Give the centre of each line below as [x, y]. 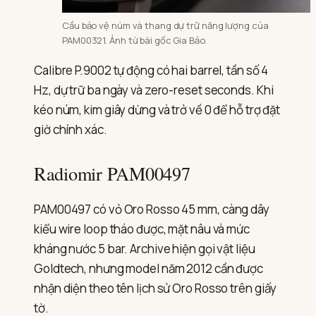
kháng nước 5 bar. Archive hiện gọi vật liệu [145, 249]
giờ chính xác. [71, 129]
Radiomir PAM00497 [112, 173]
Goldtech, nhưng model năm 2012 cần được [149, 269]
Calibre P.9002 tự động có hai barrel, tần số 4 [151, 70]
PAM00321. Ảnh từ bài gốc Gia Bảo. [135, 40]
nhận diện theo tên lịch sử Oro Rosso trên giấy [156, 288]
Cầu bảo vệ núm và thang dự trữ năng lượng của [165, 25]
